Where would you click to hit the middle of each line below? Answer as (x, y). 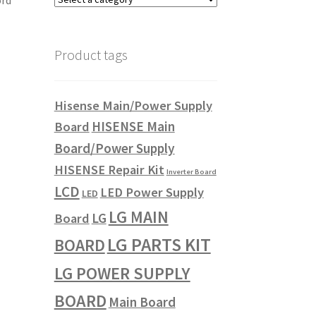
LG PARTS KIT (159, 244)
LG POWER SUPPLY (122, 273)
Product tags (91, 54)
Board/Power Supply (114, 148)
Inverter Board (191, 171)
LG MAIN (138, 217)
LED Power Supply (152, 192)
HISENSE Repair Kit (109, 169)
